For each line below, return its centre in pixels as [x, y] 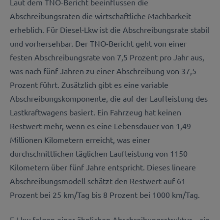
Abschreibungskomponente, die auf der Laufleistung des [109, 98]
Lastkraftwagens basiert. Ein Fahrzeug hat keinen [96, 112]
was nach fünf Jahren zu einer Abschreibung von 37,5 [103, 71]
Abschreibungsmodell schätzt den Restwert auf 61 [98, 181]
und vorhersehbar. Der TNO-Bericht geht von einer [98, 43]
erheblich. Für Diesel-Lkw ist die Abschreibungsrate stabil [110, 30]
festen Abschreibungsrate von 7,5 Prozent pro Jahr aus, [107, 57]
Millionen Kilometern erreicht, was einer [80, 140]
